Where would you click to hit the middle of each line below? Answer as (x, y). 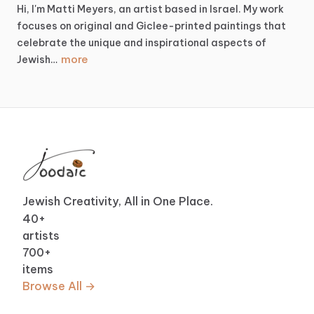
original (93, 26)
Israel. (225, 9)
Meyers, (97, 9)
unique (105, 43)
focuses (37, 26)
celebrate (42, 43)
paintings (238, 26)
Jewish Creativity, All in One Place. (118, 202)
